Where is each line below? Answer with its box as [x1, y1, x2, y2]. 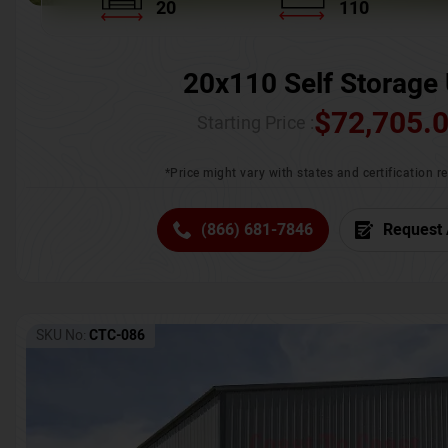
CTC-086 [89, 325, 145, 347]
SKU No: [36, 325, 86, 347]
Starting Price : [197, 110, 314, 138]
